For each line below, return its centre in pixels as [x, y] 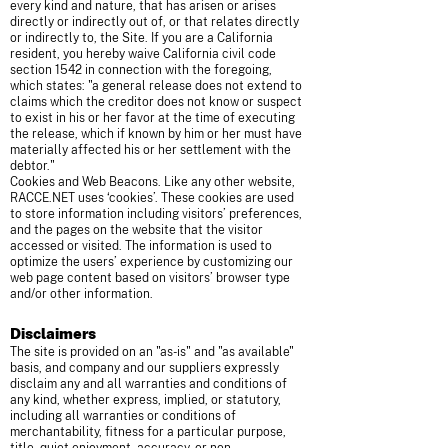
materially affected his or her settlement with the [150, 150]
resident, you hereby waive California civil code [143, 54]
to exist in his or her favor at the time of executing [152, 118]
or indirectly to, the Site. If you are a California [141, 38]
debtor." [32, 166]
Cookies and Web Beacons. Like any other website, [152, 182]
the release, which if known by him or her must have [156, 134]
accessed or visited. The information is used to [141, 246]
